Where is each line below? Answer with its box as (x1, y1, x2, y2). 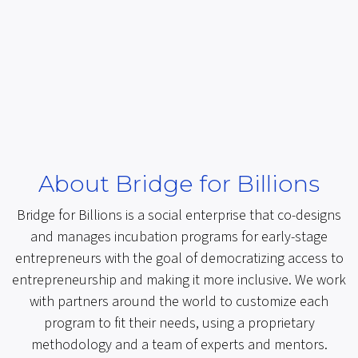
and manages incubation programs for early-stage (30, 227, 328, 248)
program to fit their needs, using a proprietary (43, 313, 315, 334)
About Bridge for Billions (38, 169, 320, 198)
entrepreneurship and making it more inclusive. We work (12, 270, 346, 291)
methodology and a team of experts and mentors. (30, 335, 328, 356)
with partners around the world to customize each (30, 292, 328, 312)
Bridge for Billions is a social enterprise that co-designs (17, 205, 341, 226)
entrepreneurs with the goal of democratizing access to (14, 249, 344, 269)
